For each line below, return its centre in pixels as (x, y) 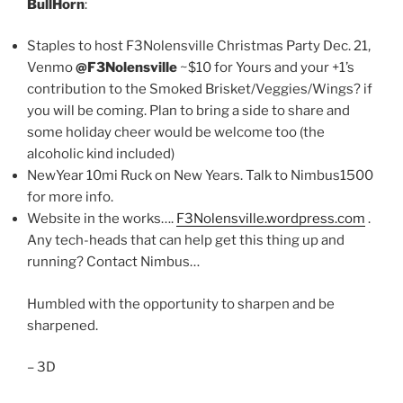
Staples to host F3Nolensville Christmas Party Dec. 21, (199, 46)
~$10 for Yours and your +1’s (266, 68)
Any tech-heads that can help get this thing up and (186, 241)
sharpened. (63, 325)
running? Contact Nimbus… (113, 262)
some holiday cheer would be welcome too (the (176, 133)
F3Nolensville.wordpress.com (271, 219)
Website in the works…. (102, 219)
